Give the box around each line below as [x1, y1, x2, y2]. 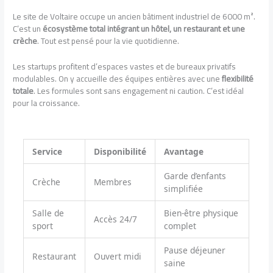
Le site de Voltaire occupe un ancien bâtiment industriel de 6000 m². [13, 8, 256, 24]
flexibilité [222, 70, 254, 87]
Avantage [163, 146, 204, 158]
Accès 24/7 [93, 213, 137, 225]
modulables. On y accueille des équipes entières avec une [13, 70, 222, 87]
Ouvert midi [93, 250, 141, 263]
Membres [93, 176, 132, 188]
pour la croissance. [13, 94, 80, 111]
